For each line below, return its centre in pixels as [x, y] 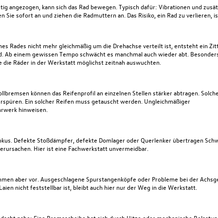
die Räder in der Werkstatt [39, 62]
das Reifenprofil [73, 92]
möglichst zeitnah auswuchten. [119, 62]
